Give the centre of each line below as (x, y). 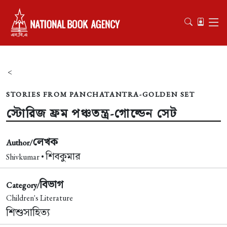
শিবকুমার (63, 156)
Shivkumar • (26, 157)
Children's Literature (40, 198)
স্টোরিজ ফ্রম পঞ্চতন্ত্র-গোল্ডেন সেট (92, 113)
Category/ (23, 185)
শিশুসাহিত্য (28, 212)
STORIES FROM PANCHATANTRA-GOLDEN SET (101, 94)
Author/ (19, 143)
